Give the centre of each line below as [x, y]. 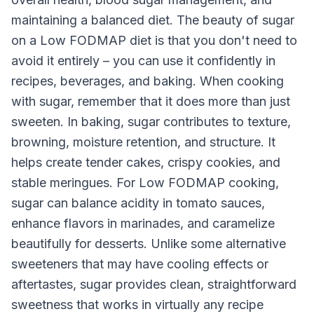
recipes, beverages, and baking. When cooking [148, 81]
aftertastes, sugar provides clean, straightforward [154, 284]
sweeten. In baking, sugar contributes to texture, [151, 122]
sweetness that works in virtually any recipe [137, 305]
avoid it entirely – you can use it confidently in [143, 61]
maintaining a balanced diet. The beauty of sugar [153, 20]
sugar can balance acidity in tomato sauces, [138, 203]
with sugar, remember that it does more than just [151, 101]
